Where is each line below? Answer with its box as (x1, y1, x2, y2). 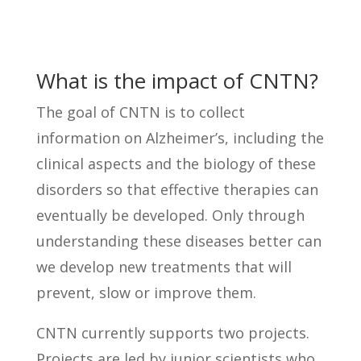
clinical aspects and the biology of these (35, 154, 316, 173)
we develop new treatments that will (35, 257, 292, 276)
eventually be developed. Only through (35, 205, 305, 225)
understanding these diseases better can (35, 231, 322, 251)
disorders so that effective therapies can (35, 180, 318, 199)
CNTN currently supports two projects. (35, 323, 309, 342)
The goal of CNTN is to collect (35, 102, 245, 122)
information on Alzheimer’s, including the (35, 128, 324, 147)
